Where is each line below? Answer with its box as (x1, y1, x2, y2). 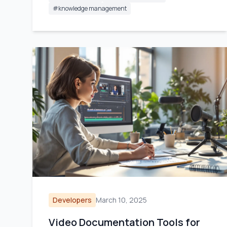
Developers (53, 195, 92, 205)
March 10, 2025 (96, 195, 147, 205)
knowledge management (58, 4, 127, 13)
